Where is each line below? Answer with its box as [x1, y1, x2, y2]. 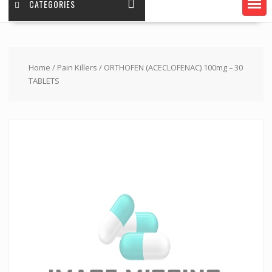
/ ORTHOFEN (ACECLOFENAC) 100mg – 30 [97, 62, 243, 73]
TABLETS [28, 75, 59, 87]
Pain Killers [56, 62, 97, 73]
